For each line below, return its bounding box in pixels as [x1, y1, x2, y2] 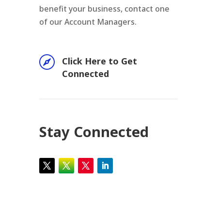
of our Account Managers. [39, 16, 137, 27]
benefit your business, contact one [39, 3, 170, 14]
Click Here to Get [62, 55, 137, 67]
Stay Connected [39, 122, 149, 141]
